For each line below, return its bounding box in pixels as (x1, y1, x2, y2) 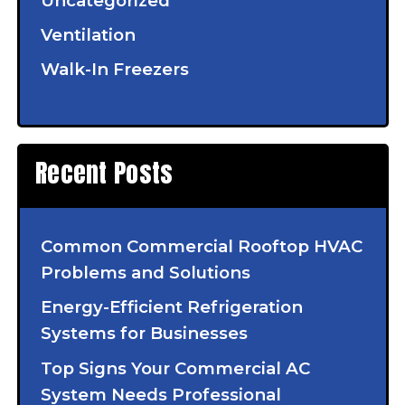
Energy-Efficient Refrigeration (40, 297, 303, 318)
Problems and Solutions (40, 262, 250, 284)
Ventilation (40, 24, 136, 46)
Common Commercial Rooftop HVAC (40, 236, 363, 258)
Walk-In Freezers (40, 59, 189, 80)
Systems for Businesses (40, 323, 248, 344)
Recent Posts (35, 154, 174, 193)
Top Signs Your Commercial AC (40, 357, 310, 379)
